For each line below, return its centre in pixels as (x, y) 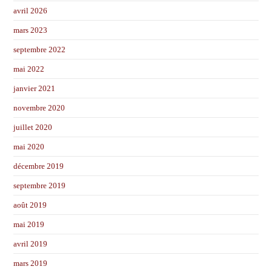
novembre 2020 (39, 108)
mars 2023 (31, 30)
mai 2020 (29, 147)
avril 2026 (31, 11)
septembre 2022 (40, 50)
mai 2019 (29, 225)
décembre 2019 (39, 166)
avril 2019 (31, 244)
